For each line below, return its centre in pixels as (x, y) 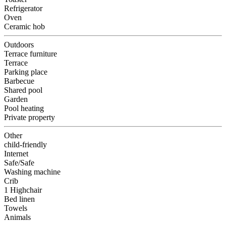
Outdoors (19, 44)
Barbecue (19, 81)
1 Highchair (23, 190)
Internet (16, 153)
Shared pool (23, 90)
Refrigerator (23, 8)
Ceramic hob (24, 26)
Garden (16, 99)
